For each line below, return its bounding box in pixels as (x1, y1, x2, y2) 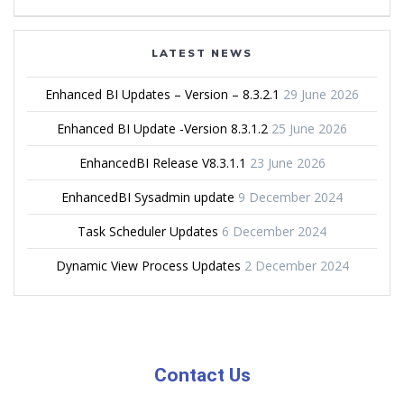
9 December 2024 (238, 188, 343, 206)
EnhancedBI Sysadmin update (61, 188, 234, 206)
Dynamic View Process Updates (55, 256, 241, 274)
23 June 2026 (249, 153, 326, 171)
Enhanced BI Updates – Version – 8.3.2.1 (45, 85, 280, 103)
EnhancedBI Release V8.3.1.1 (78, 153, 246, 171)
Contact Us (153, 364, 251, 386)
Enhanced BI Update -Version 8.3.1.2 (57, 119, 268, 137)
